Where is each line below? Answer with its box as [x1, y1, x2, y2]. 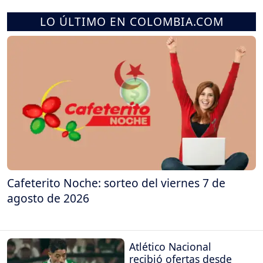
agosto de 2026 [7, 190, 89, 206]
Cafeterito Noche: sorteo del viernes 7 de [7, 174, 225, 191]
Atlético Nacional [129, 240, 211, 254]
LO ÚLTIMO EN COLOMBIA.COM [39, 13, 224, 29]
